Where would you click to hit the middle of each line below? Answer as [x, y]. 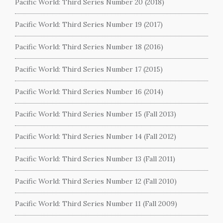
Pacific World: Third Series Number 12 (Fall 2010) [96, 181]
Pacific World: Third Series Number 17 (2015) [89, 69]
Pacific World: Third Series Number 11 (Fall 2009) [96, 204]
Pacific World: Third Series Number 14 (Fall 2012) [96, 136]
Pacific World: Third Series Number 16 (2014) [89, 92]
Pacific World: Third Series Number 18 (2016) [89, 47]
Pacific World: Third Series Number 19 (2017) [89, 24]
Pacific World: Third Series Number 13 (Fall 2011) [95, 159]
